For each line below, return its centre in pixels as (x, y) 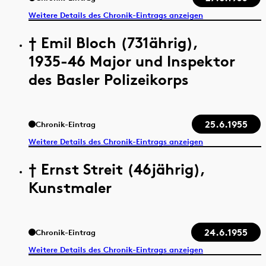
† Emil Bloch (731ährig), (113, 42)
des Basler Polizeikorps (109, 79)
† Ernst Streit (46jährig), (117, 169)
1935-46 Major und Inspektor (132, 61)
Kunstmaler (70, 187)
